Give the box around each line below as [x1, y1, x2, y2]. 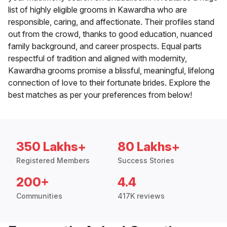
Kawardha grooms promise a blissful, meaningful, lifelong [8, 65, 214, 76]
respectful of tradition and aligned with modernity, [8, 53, 187, 64]
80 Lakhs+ [118, 139, 180, 155]
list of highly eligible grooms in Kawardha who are [8, 5, 187, 15]
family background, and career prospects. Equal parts [8, 41, 202, 52]
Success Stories [118, 156, 174, 165]
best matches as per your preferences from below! [8, 90, 192, 100]
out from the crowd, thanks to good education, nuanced [8, 29, 212, 40]
